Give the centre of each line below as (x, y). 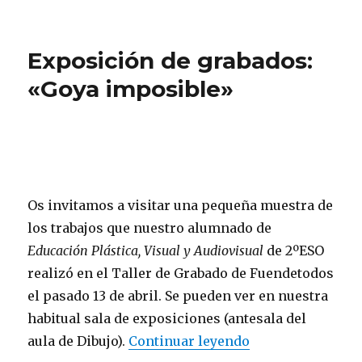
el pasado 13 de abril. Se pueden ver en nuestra (178, 296)
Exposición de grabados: (170, 61)
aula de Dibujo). (78, 341)
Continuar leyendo (189, 341)
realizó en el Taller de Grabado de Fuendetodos (181, 274)
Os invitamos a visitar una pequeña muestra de (181, 206)
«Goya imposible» (131, 89)
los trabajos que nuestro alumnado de (150, 228)
